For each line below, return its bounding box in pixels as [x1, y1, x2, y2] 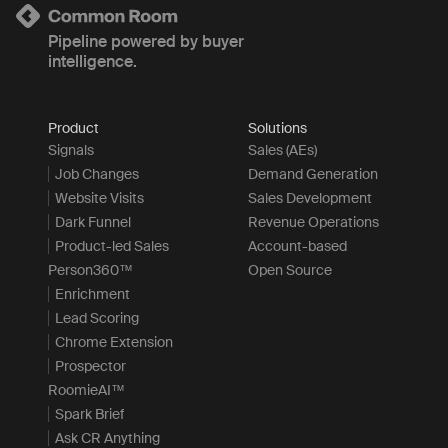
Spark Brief [55, 405, 124, 424]
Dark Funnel [55, 213, 131, 232]
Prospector [55, 357, 126, 376]
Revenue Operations [248, 213, 379, 232]
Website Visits [55, 189, 144, 208]
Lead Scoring [55, 309, 139, 328]
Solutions [248, 119, 307, 138]
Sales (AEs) [248, 141, 317, 160]
